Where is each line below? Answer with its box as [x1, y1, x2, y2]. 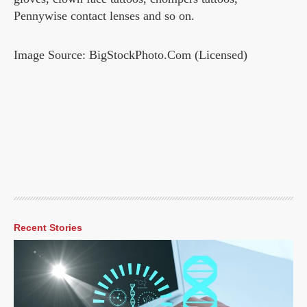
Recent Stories [14, 222, 82, 234]
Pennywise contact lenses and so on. [14, 9, 195, 23]
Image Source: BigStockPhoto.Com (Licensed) [14, 48, 247, 62]
